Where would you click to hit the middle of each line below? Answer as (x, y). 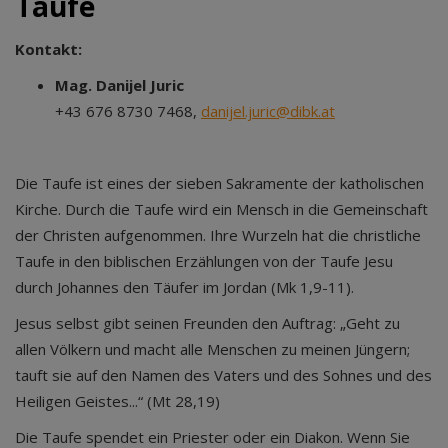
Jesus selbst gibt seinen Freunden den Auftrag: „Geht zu (207, 323)
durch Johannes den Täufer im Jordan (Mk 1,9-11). (184, 287)
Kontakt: (48, 49)
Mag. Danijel (100, 85)
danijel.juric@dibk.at (268, 111)
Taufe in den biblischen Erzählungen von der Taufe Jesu (204, 261)
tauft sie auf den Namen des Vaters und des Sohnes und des (223, 375)
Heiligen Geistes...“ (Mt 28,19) (117, 401)
